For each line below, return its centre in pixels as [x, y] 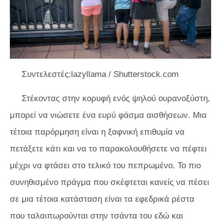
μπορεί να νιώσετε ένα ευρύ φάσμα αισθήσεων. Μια [108, 115]
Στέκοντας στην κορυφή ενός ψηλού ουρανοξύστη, [116, 99]
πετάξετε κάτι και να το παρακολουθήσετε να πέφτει [108, 149]
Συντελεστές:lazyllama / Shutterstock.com [100, 74]
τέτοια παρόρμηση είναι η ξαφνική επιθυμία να [97, 132]
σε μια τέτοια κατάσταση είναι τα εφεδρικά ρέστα [102, 199]
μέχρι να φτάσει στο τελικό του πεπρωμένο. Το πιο [105, 166]
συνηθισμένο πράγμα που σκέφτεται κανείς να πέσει [110, 183]
